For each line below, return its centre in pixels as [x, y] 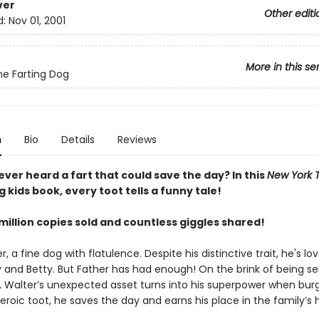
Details [78, 140]
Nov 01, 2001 [37, 21]
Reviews [137, 140]
